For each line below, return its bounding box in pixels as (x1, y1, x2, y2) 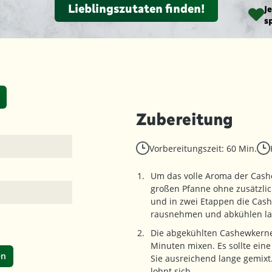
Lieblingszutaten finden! (67, 1, 205, 15)
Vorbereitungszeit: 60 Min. (149, 143, 257, 154)
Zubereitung (136, 109, 233, 129)
